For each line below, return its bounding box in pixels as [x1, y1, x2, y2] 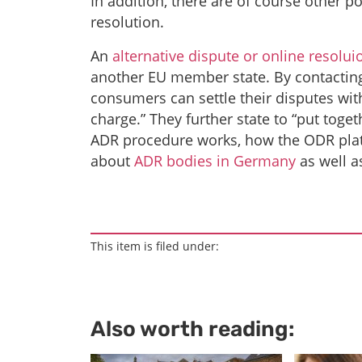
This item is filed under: [90, 238, 219, 254]
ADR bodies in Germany [134, 150, 296, 170]
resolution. [90, 11, 164, 32]
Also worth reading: [90, 315, 294, 342]
